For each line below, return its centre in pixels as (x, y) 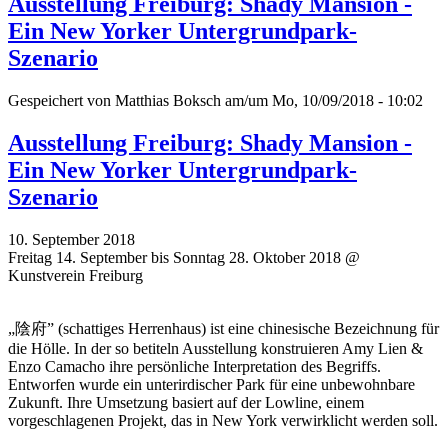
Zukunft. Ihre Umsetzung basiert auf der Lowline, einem (186, 402)
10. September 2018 (71, 239)
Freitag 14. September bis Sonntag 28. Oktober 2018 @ (184, 257)
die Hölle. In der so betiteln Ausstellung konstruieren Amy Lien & (215, 348)
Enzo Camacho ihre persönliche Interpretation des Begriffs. (194, 366)
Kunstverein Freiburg (75, 275)
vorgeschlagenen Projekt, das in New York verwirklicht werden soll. (223, 420)
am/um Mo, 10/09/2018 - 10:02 (322, 100)
